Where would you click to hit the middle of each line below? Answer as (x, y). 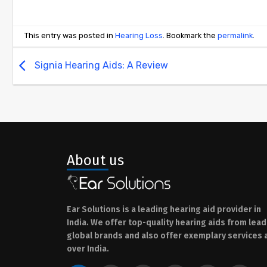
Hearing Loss (139, 36)
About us (95, 160)
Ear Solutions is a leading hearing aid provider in (164, 209)
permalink (235, 36)
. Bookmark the (190, 36)
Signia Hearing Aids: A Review (100, 66)
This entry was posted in (70, 36)
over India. (88, 249)
